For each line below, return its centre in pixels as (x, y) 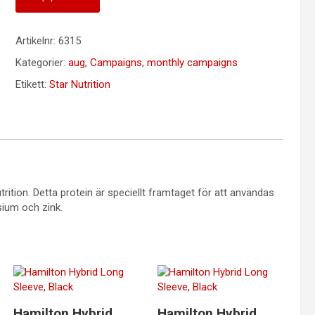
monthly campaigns (192, 63)
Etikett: (32, 84)
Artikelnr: (37, 41)
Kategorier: (41, 63)
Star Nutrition (79, 84)
